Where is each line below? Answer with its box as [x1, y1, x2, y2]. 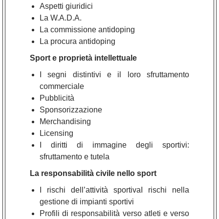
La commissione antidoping [40, 25, 135, 34]
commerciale [40, 82, 84, 90]
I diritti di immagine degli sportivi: [40, 140, 189, 149]
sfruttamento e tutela [40, 152, 109, 161]
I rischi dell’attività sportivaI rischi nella [40, 185, 189, 194]
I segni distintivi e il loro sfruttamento [40, 70, 189, 79]
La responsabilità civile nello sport [30, 169, 156, 177]
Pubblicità [40, 93, 74, 102]
